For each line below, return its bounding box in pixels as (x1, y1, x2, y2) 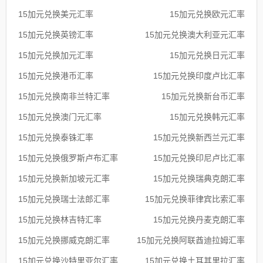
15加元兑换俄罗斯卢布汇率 (18, 153, 118, 163)
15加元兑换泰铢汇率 (18, 132, 93, 142)
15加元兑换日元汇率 (170, 50, 245, 60)
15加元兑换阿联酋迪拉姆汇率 (137, 235, 245, 245)
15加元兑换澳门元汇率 (18, 112, 102, 122)
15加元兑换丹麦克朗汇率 (153, 214, 245, 224)
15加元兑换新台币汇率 (161, 91, 245, 101)
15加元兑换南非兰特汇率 (18, 91, 110, 101)
